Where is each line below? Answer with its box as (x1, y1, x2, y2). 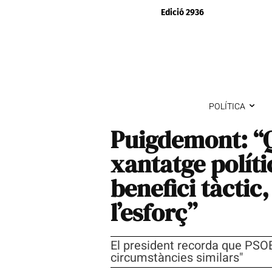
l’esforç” (110, 195, 197, 229)
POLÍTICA (208, 100, 245, 113)
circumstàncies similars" (110, 248, 243, 267)
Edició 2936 (160, 7, 204, 18)
